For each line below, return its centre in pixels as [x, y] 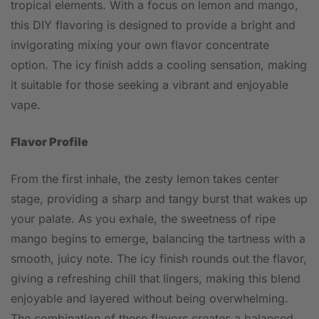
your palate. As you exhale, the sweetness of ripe [143, 219]
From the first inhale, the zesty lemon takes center [145, 179]
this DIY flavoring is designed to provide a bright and [153, 25]
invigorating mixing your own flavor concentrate [140, 45]
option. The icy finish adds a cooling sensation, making [159, 65]
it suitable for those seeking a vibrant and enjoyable [150, 85]
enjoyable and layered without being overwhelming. [150, 298]
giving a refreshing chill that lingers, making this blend [156, 278]
